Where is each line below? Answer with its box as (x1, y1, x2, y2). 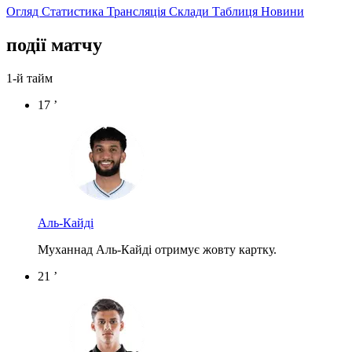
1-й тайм (6, 71, 53, 85)
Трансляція (107, 4, 169, 18)
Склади (169, 4, 212, 18)
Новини (261, 4, 304, 18)
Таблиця (212, 4, 261, 18)
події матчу (6, 34, 102, 55)
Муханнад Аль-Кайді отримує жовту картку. (38, 242, 277, 256)
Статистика (42, 4, 107, 18)
